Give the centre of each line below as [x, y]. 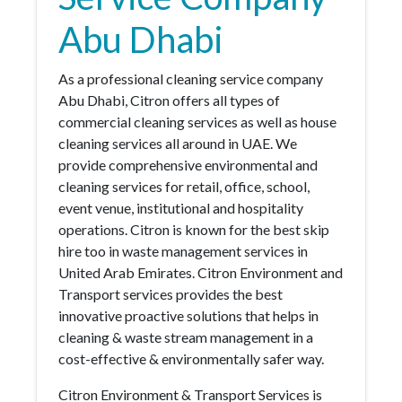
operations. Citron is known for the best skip [194, 229]
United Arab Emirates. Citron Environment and [201, 272]
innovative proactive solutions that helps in [188, 315]
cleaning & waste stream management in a [186, 337]
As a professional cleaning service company [191, 79]
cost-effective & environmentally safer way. [191, 358]
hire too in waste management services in [183, 251]
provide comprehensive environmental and [188, 165]
